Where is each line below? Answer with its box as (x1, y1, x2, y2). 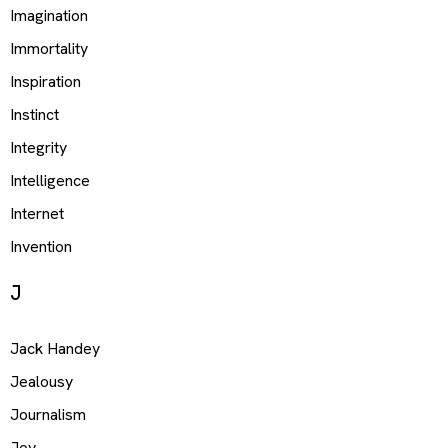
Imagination (10, 4, 88, 26)
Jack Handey (10, 338, 100, 360)
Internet (10, 202, 64, 224)
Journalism (10, 404, 86, 426)
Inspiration (10, 70, 81, 92)
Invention (10, 235, 72, 257)
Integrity (10, 136, 67, 158)
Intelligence (10, 169, 90, 191)
